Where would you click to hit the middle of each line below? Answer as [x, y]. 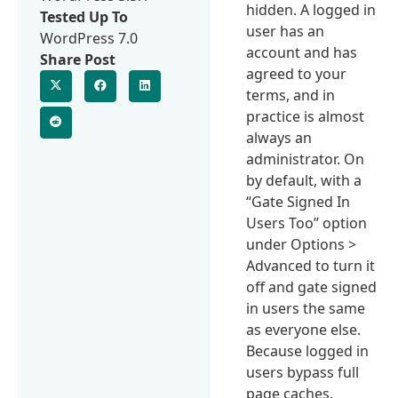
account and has [302, 52]
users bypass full [303, 372]
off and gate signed [312, 287]
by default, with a [304, 180]
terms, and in [291, 95]
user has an [286, 31]
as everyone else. [304, 329]
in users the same [306, 308]
